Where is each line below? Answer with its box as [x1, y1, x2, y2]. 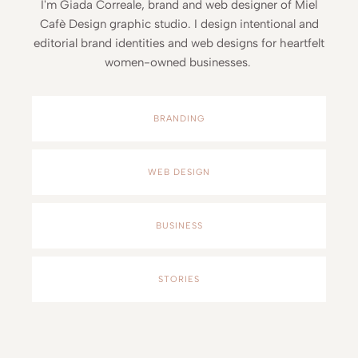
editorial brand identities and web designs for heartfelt [34, 36, 324, 51]
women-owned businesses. [104, 55, 254, 70]
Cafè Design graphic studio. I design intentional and [39, 17, 319, 32]
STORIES [158, 274, 200, 285]
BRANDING [153, 113, 205, 125]
